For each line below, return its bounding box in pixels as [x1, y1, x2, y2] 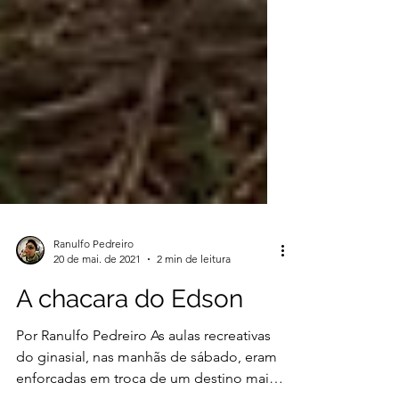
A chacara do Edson [16, 320, 243, 349]
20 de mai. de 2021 [53, 288, 141, 301]
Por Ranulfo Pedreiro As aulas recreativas [16, 362, 271, 379]
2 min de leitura [157, 288, 231, 301]
